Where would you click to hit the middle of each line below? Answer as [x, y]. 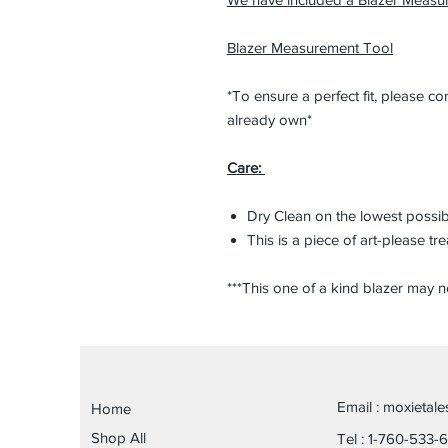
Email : [360, 406]
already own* [269, 119]
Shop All [118, 437]
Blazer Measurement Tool [310, 47]
